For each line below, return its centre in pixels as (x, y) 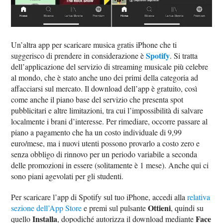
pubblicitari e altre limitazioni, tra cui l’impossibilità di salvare (107, 111)
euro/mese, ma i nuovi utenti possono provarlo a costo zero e (106, 143)
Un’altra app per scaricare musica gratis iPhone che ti (94, 45)
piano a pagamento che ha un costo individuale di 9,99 (97, 132)
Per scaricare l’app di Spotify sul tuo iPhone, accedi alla (99, 197)
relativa (199, 197)
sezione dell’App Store (47, 208)
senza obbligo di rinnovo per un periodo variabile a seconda (104, 154)
